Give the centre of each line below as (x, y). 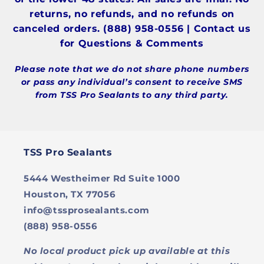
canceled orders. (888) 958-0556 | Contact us (132, 29)
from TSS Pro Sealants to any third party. (132, 95)
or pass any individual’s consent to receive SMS (132, 82)
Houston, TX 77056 (70, 194)
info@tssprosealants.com (87, 210)
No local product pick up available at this (127, 251)
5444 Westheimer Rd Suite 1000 (102, 179)
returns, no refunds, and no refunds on (132, 14)
